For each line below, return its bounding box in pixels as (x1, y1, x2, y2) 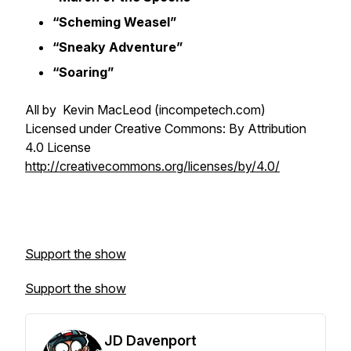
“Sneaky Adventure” (52, 39, 183, 55)
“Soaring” (52, 64, 114, 80)
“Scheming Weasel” (52, 14, 176, 30)
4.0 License (25, 139, 91, 155)
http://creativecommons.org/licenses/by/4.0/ (25, 158, 280, 174)
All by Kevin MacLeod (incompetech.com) (25, 102, 266, 118)
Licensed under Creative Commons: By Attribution (25, 121, 306, 136)
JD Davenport (104, 332, 197, 349)
